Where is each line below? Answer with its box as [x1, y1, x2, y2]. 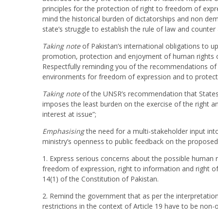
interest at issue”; [42, 109, 96, 119]
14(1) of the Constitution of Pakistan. [42, 174, 159, 184]
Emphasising [42, 127, 84, 136]
